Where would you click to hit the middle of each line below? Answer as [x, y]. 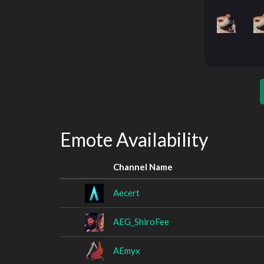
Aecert [126, 192]
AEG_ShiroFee [141, 221]
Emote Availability [134, 139]
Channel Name [143, 166]
